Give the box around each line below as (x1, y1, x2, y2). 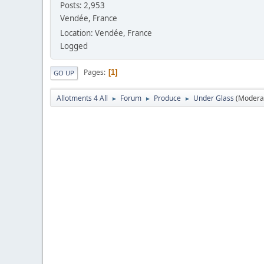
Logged (60, 40, 88, 51)
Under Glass (193, 93, 234, 103)
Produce (154, 93, 181, 103)
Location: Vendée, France (60, 27, 152, 38)
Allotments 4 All (57, 93, 108, 103)
